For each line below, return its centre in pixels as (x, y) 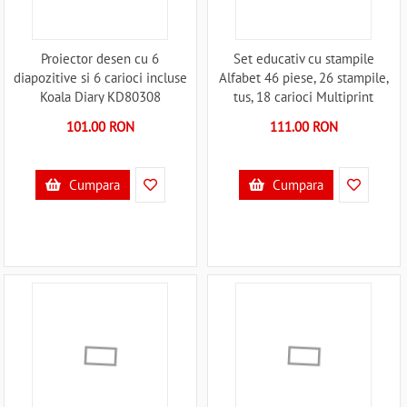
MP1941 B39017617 (303, 116)
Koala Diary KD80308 (100, 97)
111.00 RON (303, 127)
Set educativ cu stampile (303, 59)
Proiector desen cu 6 (100, 59)
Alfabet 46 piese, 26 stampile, (303, 78)
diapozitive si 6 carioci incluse (100, 78)
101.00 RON (100, 127)
